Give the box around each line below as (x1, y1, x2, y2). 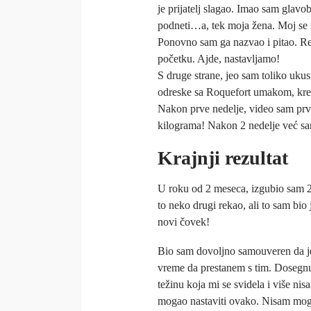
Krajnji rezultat (158, 147, 288, 169)
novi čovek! (158, 216, 210, 228)
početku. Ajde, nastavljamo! (158, 53, 280, 65)
